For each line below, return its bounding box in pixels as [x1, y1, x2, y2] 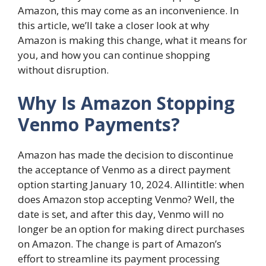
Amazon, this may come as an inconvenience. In [18, 4, 239, 18]
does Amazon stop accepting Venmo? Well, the [18, 192, 235, 206]
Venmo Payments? [18, 112, 180, 137]
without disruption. [18, 63, 109, 77]
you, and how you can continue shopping [18, 48, 210, 62]
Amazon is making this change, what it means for [18, 33, 247, 47]
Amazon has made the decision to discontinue [18, 147, 233, 161]
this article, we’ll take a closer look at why [18, 18, 210, 33]
